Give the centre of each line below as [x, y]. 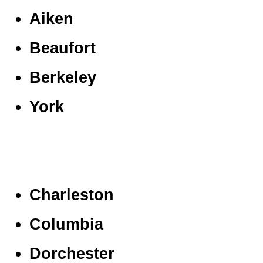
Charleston [72, 195]
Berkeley [63, 77]
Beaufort [63, 48]
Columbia [66, 224]
